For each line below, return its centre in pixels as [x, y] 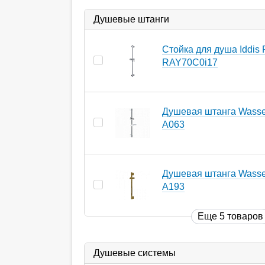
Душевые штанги [131, 19]
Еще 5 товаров [230, 216]
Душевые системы [135, 253]
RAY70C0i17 [190, 62]
